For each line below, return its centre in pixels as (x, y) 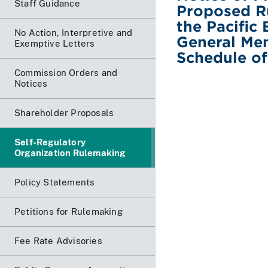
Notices (31, 83)
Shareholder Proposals (64, 112)
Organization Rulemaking (70, 153)
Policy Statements (55, 182)
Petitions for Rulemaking (68, 211)
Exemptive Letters (55, 43)
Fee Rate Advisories (58, 240)
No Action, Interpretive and (74, 32)
